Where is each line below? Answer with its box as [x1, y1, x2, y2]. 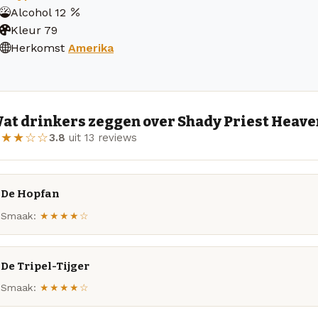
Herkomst [11, 41, 65, 55]
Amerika [68, 41, 114, 55]
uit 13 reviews [65, 131, 137, 144]
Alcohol [11, 6, 51, 20]
